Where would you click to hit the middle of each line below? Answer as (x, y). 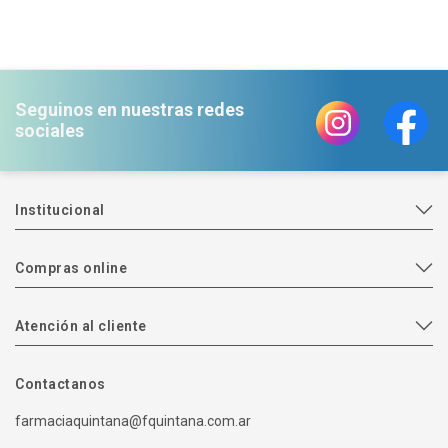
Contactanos (60, 383)
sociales (49, 131)
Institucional (60, 209)
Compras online (71, 267)
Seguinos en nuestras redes (129, 110)
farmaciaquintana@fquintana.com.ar (133, 420)
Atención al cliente (81, 325)
